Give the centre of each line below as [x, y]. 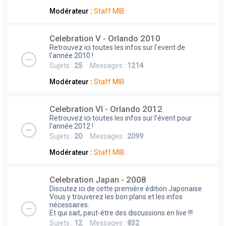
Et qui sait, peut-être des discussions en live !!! [121, 213]
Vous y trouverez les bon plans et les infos [116, 196]
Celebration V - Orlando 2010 [105, 38]
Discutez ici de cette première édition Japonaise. [126, 188]
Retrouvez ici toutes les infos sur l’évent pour [121, 118]
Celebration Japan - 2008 [98, 179]
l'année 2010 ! [71, 55]
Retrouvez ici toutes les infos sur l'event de [117, 47]
